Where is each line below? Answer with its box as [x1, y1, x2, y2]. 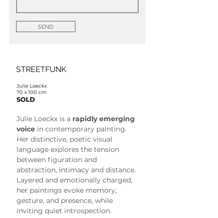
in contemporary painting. [35, 124, 128, 133]
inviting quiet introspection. [17, 206, 111, 215]
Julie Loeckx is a [17, 114, 73, 123]
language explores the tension [17, 145, 121, 154]
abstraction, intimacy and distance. [17, 165, 138, 174]
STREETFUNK [16, 64, 66, 74]
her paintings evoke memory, [17, 185, 119, 195]
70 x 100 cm [17, 89, 47, 95]
